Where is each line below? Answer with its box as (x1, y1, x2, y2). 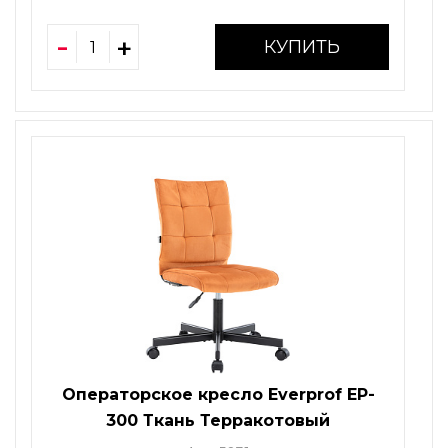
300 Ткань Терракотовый (106, 411, 331, 431)
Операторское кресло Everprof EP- (61, 385, 375, 405)
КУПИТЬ (264, 35, 341, 58)
